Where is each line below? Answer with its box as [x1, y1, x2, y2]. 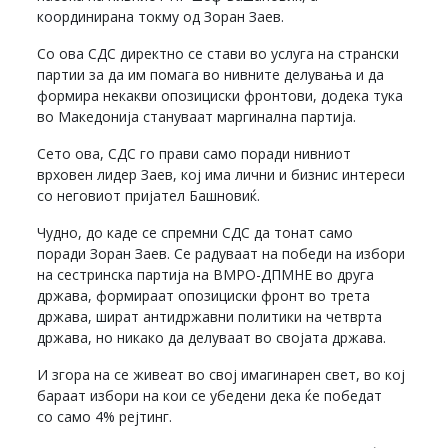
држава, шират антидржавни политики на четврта [37, 307, 383, 327]
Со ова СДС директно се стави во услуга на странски [37, 44, 400, 64]
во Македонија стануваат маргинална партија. [37, 107, 357, 127]
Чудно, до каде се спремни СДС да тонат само [37, 223, 354, 243]
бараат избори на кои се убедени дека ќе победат [37, 386, 383, 406]
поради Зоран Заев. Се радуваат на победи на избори [37, 244, 406, 264]
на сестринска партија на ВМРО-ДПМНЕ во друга [37, 265, 375, 285]
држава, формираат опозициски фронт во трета [37, 286, 371, 306]
